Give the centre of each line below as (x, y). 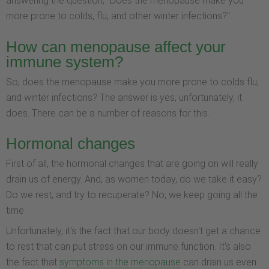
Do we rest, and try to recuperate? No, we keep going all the (132, 195)
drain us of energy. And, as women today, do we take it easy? (134, 180)
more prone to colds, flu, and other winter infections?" (118, 16)
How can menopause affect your (116, 47)
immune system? (65, 62)
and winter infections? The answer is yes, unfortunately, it (124, 97)
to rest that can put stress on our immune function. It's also (128, 247)
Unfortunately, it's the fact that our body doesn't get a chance (133, 231)
